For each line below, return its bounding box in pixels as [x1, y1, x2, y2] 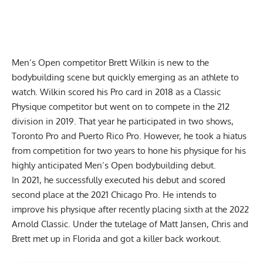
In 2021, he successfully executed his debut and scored [12, 174, 225, 186]
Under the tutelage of [70, 218, 160, 230]
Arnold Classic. [12, 218, 70, 230]
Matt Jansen [160, 218, 207, 230]
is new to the [156, 56, 209, 68]
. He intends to [158, 188, 217, 200]
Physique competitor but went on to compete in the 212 [12, 100, 230, 112]
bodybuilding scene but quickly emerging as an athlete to [12, 71, 239, 83]
